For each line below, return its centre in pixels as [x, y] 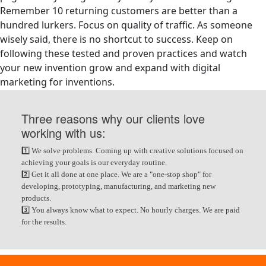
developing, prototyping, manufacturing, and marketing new [118, 186]
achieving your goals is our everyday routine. [94, 162]
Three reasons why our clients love [113, 118]
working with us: [63, 132]
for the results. [44, 221]
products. [36, 198]
